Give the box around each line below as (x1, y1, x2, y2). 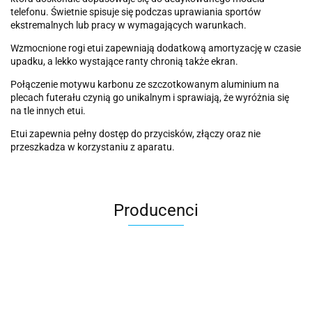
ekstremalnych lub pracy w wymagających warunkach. (10, 19, 247, 31)
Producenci (114, 201, 198, 220)
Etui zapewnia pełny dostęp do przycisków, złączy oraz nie (10, 128, 260, 139)
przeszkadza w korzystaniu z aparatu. (10, 141, 175, 153)
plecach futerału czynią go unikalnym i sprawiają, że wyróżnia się (10, 92, 289, 103)
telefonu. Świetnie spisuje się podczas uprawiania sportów (10, 6, 261, 17)
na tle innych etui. (10, 105, 86, 116)
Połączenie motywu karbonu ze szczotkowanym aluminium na (10, 79, 279, 90)
